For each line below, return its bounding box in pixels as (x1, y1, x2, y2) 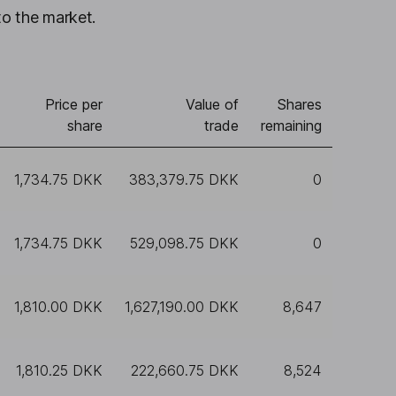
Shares (278, 95, 322, 113)
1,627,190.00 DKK (125, 298, 239, 316)
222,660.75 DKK (131, 362, 239, 379)
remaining (261, 117, 322, 134)
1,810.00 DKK (14, 298, 103, 316)
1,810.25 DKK (16, 362, 103, 379)
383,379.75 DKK (129, 171, 239, 188)
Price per (45, 95, 103, 113)
